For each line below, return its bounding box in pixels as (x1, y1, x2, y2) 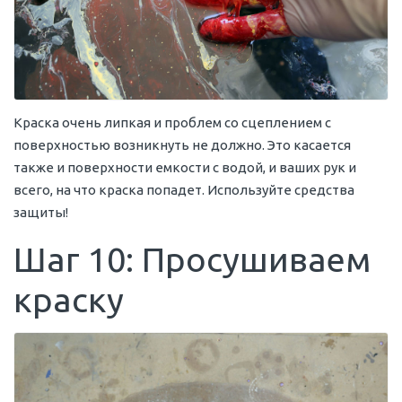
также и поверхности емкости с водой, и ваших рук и (13, 160, 356, 176)
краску (13, 281, 124, 319)
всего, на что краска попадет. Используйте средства (13, 182, 354, 198)
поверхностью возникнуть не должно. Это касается (13, 137, 351, 153)
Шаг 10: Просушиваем (13, 240, 371, 279)
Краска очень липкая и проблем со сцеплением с (13, 115, 331, 131)
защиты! (13, 205, 68, 221)
